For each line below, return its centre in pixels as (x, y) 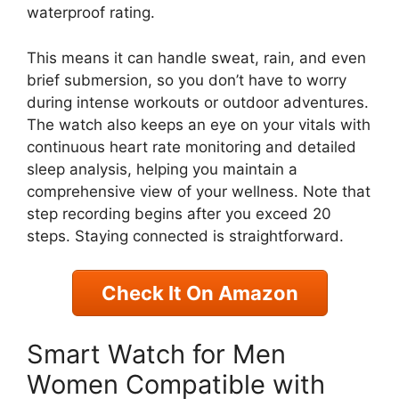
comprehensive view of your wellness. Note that (199, 191)
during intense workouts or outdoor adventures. (198, 102)
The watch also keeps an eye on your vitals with (199, 124)
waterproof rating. (91, 12)
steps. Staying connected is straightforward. (185, 236)
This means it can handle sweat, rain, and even (196, 57)
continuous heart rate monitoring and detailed (191, 147)
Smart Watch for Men (156, 354)
